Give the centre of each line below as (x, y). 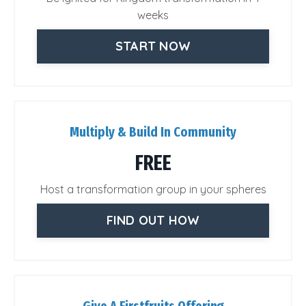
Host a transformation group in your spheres (153, 189)
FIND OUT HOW (153, 221)
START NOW (153, 46)
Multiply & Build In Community (153, 131)
